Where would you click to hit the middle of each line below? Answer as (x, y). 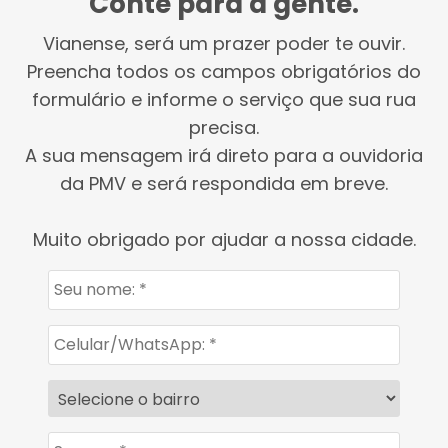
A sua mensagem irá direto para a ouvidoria (224, 155)
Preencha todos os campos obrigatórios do (224, 71)
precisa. (224, 127)
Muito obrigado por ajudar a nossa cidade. (224, 239)
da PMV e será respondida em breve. (224, 183)
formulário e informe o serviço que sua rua (224, 99)
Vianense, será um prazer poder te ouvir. (224, 43)
